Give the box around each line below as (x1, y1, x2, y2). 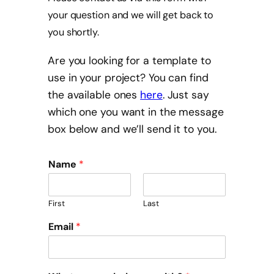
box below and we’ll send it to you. (48, 122, 217, 136)
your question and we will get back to (48, 9, 214, 22)
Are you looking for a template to (48, 53, 211, 67)
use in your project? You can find (48, 70, 209, 84)
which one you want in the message (48, 105, 224, 119)
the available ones (48, 87, 141, 102)
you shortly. (48, 26, 99, 39)
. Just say (162, 87, 209, 102)
